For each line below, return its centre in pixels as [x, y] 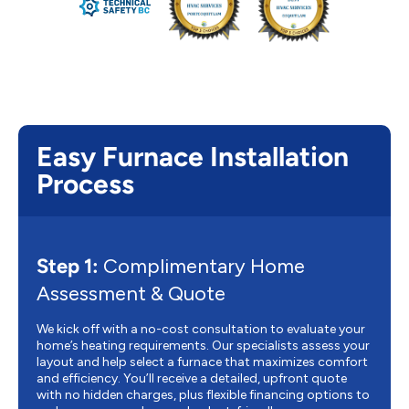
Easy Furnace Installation [193, 157]
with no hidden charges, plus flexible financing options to [203, 395]
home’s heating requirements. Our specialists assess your [203, 346]
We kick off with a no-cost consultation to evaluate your [201, 330]
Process [85, 184]
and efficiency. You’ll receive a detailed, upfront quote [192, 379]
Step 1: [68, 267]
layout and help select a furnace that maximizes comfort [202, 362]
